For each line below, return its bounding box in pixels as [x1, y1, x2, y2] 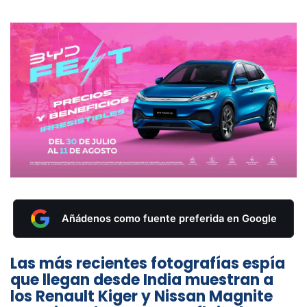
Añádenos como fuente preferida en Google [62, 212, 277, 225]
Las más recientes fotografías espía [10, 253, 285, 275]
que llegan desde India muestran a [10, 269, 273, 291]
